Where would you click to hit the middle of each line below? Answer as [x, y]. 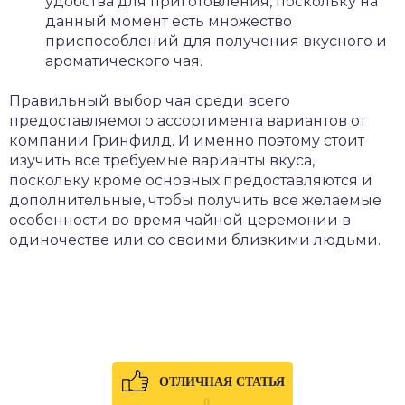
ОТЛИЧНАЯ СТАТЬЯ [221, 382]
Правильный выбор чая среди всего [150, 101]
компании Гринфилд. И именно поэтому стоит [187, 141]
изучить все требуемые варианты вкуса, [162, 160]
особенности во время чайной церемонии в [180, 220]
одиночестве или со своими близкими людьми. [195, 240]
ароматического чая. [124, 61]
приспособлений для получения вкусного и [216, 41]
